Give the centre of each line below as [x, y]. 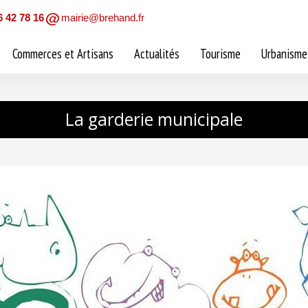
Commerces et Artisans [63, 54]
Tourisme [220, 54]
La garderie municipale [154, 119]
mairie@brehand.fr [103, 18]
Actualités [157, 54]
